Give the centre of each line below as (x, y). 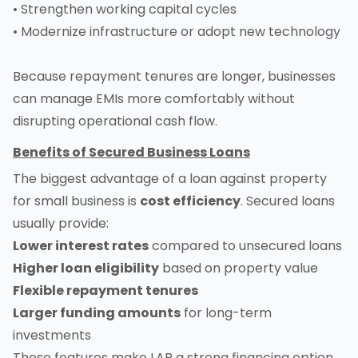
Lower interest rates (81, 246)
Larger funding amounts (97, 313)
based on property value (239, 268)
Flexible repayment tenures (105, 291)
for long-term (226, 313)
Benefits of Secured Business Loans (131, 153)
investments (52, 336)
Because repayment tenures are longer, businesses (174, 77)
